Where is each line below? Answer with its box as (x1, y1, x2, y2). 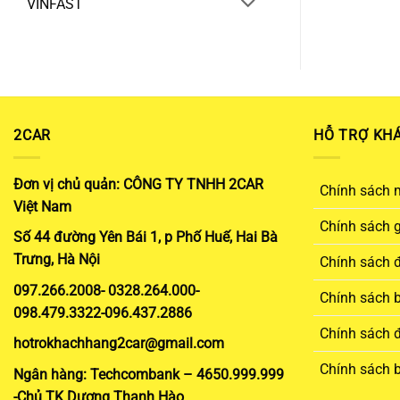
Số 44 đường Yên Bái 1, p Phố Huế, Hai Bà (13, 229, 278, 246)
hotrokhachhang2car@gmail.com (13, 335, 224, 353)
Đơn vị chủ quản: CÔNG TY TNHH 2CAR (13, 175, 263, 193)
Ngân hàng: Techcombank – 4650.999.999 (13, 365, 284, 383)
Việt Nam (13, 197, 71, 215)
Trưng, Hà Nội (13, 251, 100, 269)
